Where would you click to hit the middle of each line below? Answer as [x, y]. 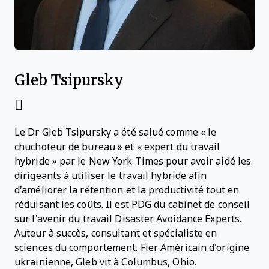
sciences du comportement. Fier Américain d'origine [132, 248]
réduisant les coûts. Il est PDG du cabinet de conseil [132, 204]
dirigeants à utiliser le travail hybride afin [111, 176]
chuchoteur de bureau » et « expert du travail [117, 147]
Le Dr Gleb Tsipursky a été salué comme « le [116, 132]
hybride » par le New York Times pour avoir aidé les [133, 161]
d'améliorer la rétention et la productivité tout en [127, 190]
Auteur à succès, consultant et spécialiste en [116, 233]
